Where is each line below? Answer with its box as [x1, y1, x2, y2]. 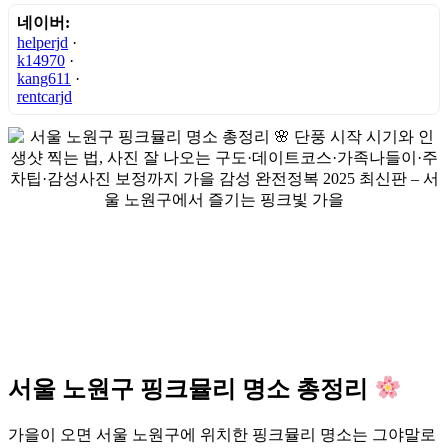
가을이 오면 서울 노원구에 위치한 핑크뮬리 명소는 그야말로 [8, 425, 436, 443]
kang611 [17, 69, 71, 87]
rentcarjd [17, 87, 72, 105]
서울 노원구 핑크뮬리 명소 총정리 [8, 375, 374, 402]
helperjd [17, 33, 68, 51]
